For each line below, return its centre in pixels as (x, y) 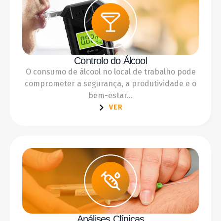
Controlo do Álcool (110, 60)
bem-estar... (110, 95)
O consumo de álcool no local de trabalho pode (110, 72)
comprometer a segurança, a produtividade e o (110, 83)
